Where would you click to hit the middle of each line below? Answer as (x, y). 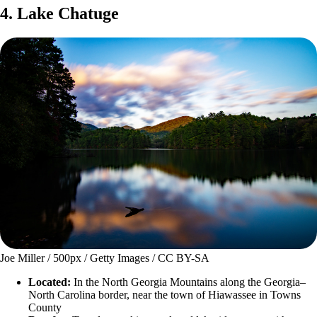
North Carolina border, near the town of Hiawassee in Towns (165, 294)
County (45, 307)
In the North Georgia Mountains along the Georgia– (188, 282)
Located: (50, 282)
